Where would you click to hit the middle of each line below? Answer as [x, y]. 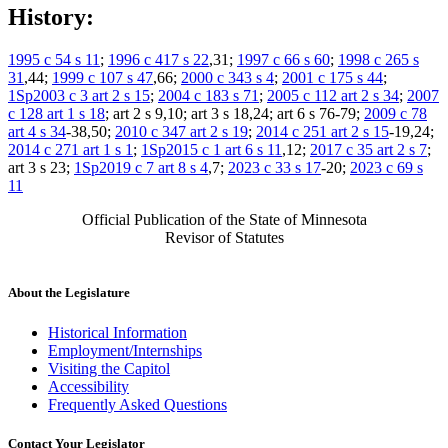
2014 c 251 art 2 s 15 [322, 132]
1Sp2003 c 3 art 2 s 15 [79, 96]
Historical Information [117, 332]
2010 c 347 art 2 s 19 [181, 132]
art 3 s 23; [41, 168]
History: [51, 17]
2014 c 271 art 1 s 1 [70, 150]
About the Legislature [69, 293]
